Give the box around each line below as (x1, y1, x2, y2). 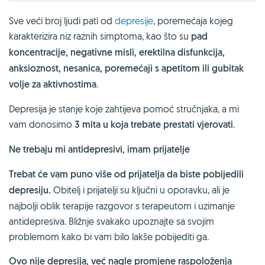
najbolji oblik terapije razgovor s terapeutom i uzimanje (9, 199, 235, 212)
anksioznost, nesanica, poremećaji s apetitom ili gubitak (9, 62, 244, 75)
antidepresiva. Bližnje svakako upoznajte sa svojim (9, 215, 214, 227)
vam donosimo (9, 118, 72, 130)
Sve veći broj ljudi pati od (9, 14, 115, 27)
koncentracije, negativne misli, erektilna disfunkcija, (9, 46, 225, 59)
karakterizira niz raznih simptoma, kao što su (9, 30, 189, 42)
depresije (115, 14, 153, 27)
